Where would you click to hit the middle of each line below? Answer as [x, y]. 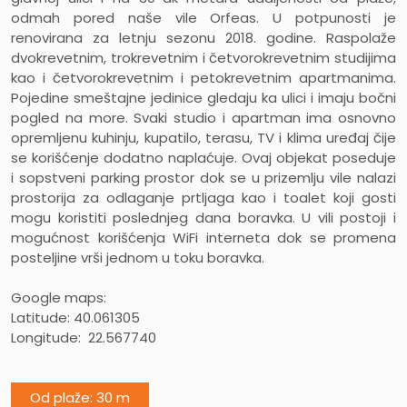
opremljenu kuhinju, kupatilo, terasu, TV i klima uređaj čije [203, 138]
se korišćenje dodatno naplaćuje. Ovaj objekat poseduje [203, 158]
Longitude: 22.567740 [84, 338]
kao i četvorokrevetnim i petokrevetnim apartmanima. [203, 78]
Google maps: [59, 298]
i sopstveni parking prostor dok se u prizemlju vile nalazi [203, 178]
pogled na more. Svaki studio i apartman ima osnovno [203, 118]
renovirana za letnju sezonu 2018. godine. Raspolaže [203, 38]
